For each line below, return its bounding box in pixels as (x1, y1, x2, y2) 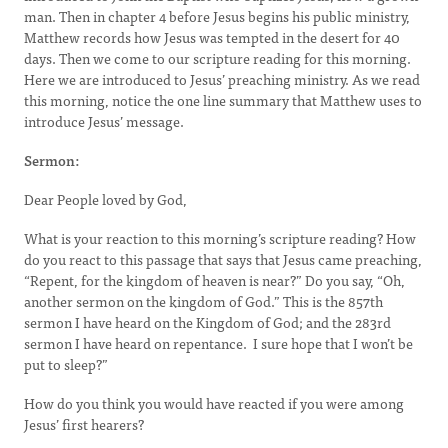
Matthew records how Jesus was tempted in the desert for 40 (24, 26, 400, 48)
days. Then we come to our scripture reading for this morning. (24, 47, 411, 69)
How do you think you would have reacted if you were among (24, 392, 404, 414)
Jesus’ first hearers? (24, 413, 144, 435)
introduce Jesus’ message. (24, 110, 184, 132)
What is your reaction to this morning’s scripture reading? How (24, 227, 416, 249)
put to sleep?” (24, 353, 108, 375)
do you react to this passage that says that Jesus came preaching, (24, 248, 422, 270)
